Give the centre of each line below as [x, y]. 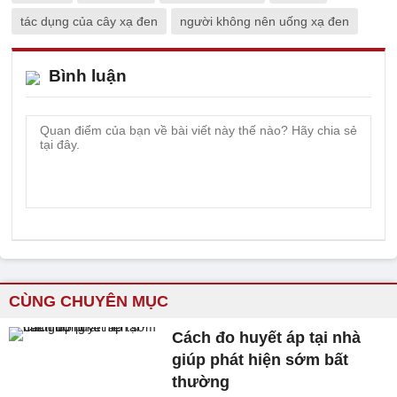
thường [201, 381]
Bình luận [88, 75]
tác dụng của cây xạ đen [89, 21]
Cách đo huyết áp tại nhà [267, 337]
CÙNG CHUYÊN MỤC [89, 301]
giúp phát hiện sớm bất [261, 359]
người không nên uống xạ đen [265, 21]
